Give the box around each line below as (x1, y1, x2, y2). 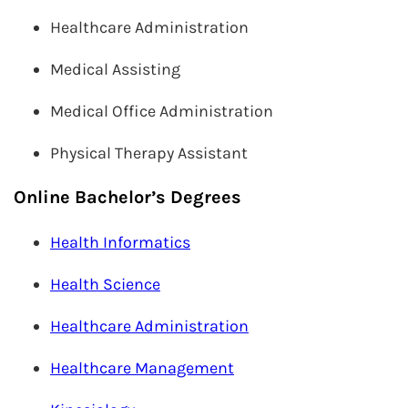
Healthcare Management (50, 358, 234, 378)
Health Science (50, 274, 160, 294)
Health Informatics (50, 232, 190, 252)
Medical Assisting (50, 59, 180, 79)
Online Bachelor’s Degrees (14, 187, 241, 208)
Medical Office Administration (50, 101, 273, 121)
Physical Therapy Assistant (50, 143, 248, 163)
